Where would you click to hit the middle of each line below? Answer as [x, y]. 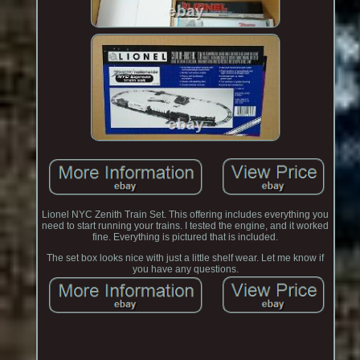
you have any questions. [185, 269]
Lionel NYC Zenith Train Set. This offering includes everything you [186, 214]
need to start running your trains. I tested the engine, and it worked [186, 225]
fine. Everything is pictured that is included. [186, 237]
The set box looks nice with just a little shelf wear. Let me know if [186, 258]
